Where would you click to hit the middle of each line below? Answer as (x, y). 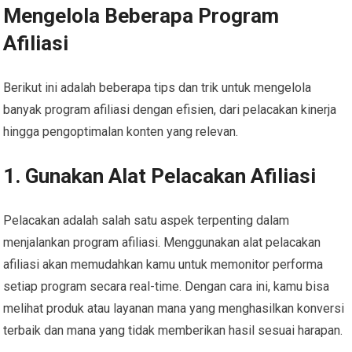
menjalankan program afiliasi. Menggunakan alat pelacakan (162, 242)
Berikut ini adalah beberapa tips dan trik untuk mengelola (158, 87)
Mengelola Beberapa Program (141, 15)
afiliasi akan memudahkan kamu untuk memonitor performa (163, 264)
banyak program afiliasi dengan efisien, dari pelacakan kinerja (170, 109)
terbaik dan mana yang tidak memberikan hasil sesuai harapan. (173, 330)
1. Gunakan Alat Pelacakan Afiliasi (160, 176)
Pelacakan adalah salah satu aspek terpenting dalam (147, 220)
